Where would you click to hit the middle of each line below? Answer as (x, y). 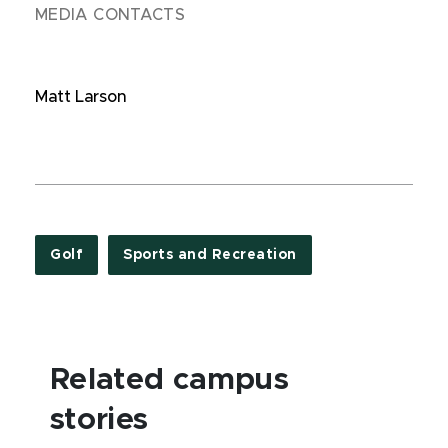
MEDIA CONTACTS (110, 15)
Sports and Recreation (210, 255)
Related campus (170, 380)
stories (99, 420)
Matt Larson (80, 97)
